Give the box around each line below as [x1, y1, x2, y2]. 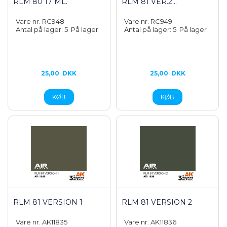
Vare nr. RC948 [16, 17, 64, 25]
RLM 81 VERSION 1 [13, 198, 83, 207]
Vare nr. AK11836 [124, 218, 177, 226]
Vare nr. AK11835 [16, 218, 67, 226]
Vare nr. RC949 [124, 17, 173, 25]
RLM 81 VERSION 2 [122, 198, 193, 207]
